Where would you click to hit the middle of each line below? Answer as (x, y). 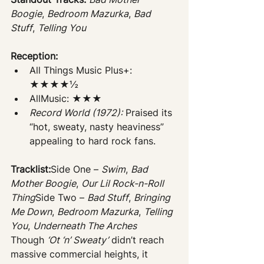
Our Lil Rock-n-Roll (124, 184)
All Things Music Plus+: (82, 70)
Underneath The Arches (85, 226)
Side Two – (61, 198)
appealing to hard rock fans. (93, 141)
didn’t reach (138, 240)
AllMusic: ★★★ (66, 99)
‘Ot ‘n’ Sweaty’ (78, 240)
